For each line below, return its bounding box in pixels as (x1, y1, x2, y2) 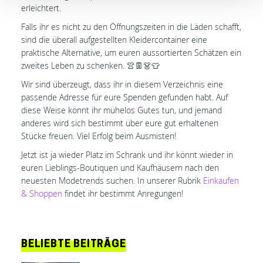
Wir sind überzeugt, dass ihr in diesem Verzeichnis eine (21, 78, 223, 90)
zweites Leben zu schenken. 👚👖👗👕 (21, 59, 160, 71)
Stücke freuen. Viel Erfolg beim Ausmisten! (21, 130, 176, 141)
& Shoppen (21, 187, 62, 199)
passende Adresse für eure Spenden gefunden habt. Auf (21, 91, 228, 103)
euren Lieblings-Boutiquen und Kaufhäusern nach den (21, 161, 219, 173)
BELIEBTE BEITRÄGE (21, 238, 126, 250)
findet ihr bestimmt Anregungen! (62, 187, 183, 199)
